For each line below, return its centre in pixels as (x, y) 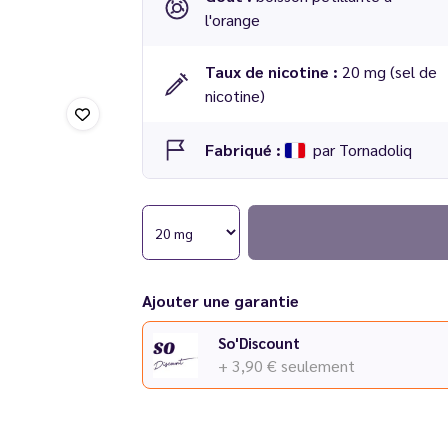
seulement (317, 365)
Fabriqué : (244, 149)
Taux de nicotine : (273, 71)
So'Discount (258, 342)
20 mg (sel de (389, 71)
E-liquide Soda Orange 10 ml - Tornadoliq (289, 199)
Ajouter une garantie (220, 300)
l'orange (232, 19)
